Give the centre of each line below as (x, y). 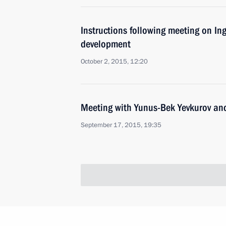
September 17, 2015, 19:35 (121, 125)
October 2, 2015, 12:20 (114, 62)
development (106, 44)
